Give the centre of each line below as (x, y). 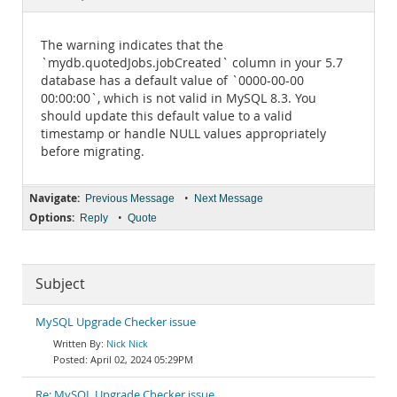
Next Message (229, 198)
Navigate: (54, 198)
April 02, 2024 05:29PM (142, 359)
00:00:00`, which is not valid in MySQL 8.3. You (179, 98)
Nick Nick (127, 343)
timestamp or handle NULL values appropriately (183, 134)
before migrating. (93, 152)
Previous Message (130, 198)
